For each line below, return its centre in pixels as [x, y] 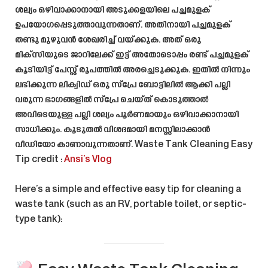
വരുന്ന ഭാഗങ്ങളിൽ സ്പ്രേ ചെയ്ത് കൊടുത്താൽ [112, 100]
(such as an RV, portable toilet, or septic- [155, 205]
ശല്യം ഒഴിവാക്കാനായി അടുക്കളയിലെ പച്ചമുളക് [113, 10]
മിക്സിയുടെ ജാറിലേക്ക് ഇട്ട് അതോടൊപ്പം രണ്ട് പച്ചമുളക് [132, 55]
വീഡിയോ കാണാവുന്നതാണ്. [75, 145]
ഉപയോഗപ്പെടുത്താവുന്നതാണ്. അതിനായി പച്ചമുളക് [123, 25]
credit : [47, 160]
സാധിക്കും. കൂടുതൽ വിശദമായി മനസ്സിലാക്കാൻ [112, 130]
